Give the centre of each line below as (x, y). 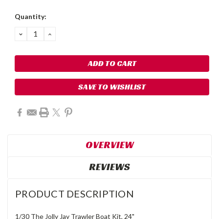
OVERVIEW (109, 144)
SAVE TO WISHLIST (112, 87)
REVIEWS (109, 166)
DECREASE (40, 33)
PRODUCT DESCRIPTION (75, 193)
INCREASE (68, 33)
